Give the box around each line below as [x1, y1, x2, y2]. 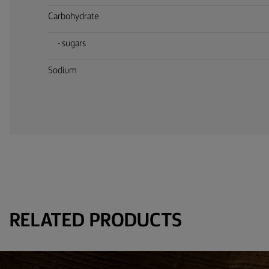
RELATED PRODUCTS [10, 211, 182, 231]
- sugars [58, 38, 86, 49]
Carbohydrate [48, 11, 99, 22]
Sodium [48, 65, 77, 76]
